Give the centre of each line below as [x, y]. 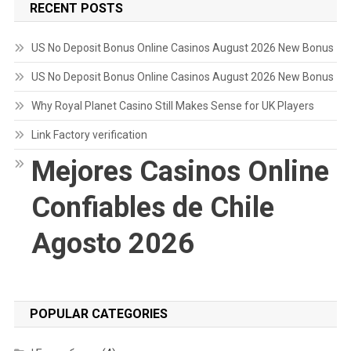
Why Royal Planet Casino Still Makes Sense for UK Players [172, 105]
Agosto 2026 [112, 243]
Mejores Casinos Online [180, 171]
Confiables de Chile [152, 207]
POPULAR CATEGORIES [98, 313]
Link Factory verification [89, 134]
